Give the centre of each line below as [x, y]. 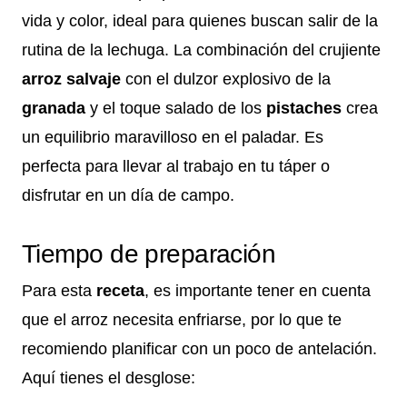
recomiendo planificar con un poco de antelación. [199, 348]
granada [54, 108]
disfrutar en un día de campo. [128, 195]
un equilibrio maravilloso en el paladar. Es [173, 137]
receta [120, 290]
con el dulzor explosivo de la [226, 79]
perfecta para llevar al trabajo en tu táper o [176, 166]
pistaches [304, 108]
